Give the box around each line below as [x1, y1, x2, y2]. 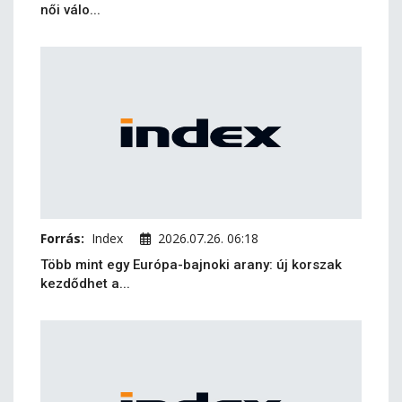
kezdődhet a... [40, 275, 130, 292]
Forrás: [40, 230, 84, 247]
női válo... [40, 2, 100, 18]
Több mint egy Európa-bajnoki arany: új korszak [40, 257, 342, 273]
